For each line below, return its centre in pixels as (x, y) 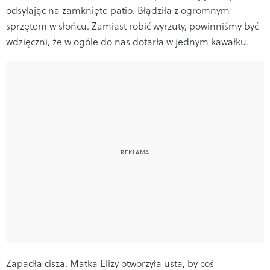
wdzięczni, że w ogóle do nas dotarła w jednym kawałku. (127, 41)
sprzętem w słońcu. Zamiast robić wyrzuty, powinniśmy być (132, 26)
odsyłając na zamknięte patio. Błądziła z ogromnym (118, 10)
